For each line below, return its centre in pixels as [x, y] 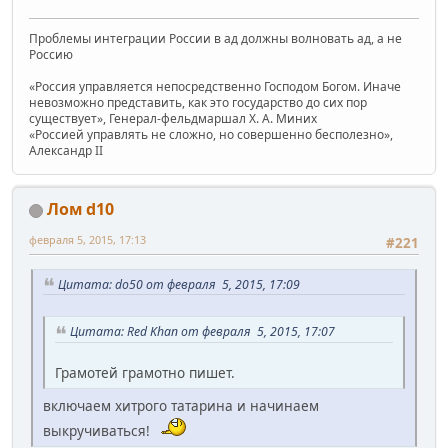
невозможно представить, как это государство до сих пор [198, 103]
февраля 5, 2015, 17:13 [87, 240]
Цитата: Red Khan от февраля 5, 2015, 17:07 [202, 332]
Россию [51, 55]
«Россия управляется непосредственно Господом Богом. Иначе [215, 87]
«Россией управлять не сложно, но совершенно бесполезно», [211, 135]
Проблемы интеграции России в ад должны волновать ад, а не [215, 39]
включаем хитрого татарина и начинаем [181, 406]
